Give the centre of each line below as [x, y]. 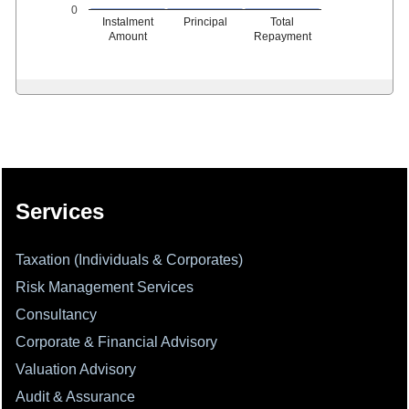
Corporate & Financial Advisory [116, 342]
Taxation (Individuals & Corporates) [129, 260]
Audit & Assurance [75, 397]
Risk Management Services [105, 287]
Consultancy [56, 315]
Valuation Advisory [76, 369]
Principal [205, 22]
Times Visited [360, 143]
